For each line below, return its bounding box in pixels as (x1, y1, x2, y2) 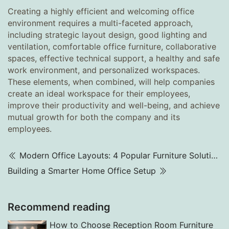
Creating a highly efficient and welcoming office (8, 6, 194, 16)
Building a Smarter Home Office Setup (8, 166, 156, 176)
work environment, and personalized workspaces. (8, 65, 200, 75)
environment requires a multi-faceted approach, (8, 18, 193, 28)
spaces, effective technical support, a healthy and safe (8, 53, 220, 63)
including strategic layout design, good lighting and (8, 30, 207, 40)
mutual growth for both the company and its (8, 112, 180, 122)
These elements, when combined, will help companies (8, 77, 215, 87)
